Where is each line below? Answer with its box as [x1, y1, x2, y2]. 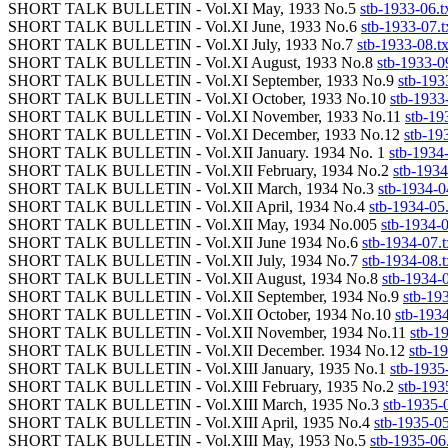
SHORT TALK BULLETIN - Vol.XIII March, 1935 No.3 [8, 396, 383, 413]
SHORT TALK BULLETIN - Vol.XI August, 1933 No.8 [8, 54, 377, 71]
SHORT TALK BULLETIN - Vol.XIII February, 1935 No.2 [8, 378, 398, 395]
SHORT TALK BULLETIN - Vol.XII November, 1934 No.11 [8, 324, 410, 341]
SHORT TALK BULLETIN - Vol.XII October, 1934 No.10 [8, 306, 395, 323]
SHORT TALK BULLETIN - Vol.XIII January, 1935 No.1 [8, 360, 390, 377]
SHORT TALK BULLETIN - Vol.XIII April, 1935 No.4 [8, 414, 374, 431]
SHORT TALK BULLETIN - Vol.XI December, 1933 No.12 [8, 126, 404, 143]
